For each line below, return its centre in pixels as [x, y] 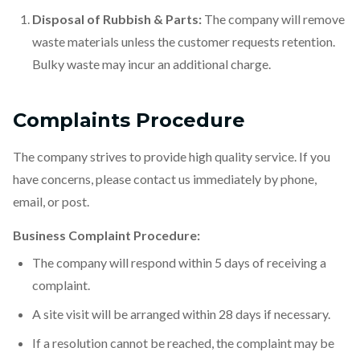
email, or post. [51, 201]
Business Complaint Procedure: [106, 235]
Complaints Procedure [129, 120]
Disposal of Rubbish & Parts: [117, 19]
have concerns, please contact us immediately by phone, [165, 179]
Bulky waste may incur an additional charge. [151, 64]
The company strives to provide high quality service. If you [172, 156]
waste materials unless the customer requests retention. [184, 41]
